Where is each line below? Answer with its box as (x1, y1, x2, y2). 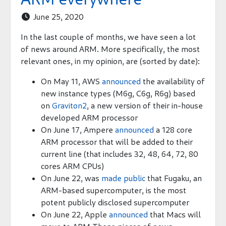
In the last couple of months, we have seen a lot (21, 31, 196, 41)
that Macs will (148, 209, 201, 219)
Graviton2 (52, 100, 87, 110)
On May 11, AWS (41, 76, 102, 86)
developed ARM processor (41, 112, 138, 122)
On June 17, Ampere (41, 124, 115, 134)
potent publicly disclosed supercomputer (41, 197, 189, 207)
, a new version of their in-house (87, 100, 203, 110)
